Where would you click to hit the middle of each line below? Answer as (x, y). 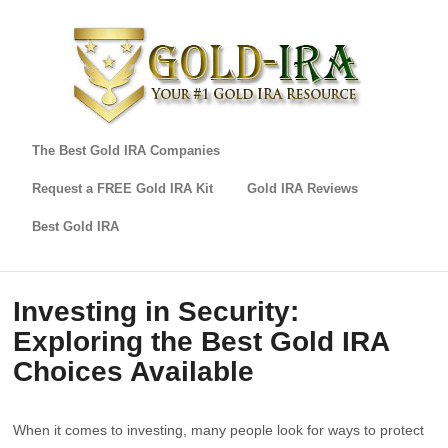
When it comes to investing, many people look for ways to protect (219, 430)
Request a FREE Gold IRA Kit (122, 188)
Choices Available (134, 371)
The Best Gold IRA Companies (126, 150)
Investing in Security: (156, 311)
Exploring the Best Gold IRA (201, 341)
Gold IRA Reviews (302, 188)
